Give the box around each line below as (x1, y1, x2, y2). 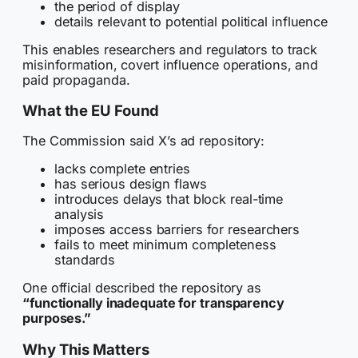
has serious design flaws (54, 175, 207, 192)
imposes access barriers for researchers (54, 221, 300, 237)
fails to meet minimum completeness (54, 236, 276, 253)
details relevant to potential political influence (54, 13, 328, 30)
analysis (54, 205, 105, 222)
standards (54, 251, 116, 268)
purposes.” (22, 310, 92, 327)
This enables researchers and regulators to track (22, 41, 318, 58)
